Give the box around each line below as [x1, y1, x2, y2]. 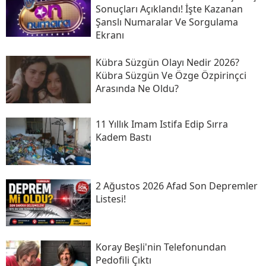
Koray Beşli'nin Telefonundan [95, 240, 226, 254]
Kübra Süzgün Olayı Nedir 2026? [95, 56, 239, 69]
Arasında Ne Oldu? [95, 82, 179, 96]
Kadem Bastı [95, 130, 151, 144]
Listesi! [95, 192, 126, 205]
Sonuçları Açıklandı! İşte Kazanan [95, 2, 243, 16]
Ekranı [95, 28, 124, 42]
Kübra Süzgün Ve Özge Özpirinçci [95, 69, 246, 83]
